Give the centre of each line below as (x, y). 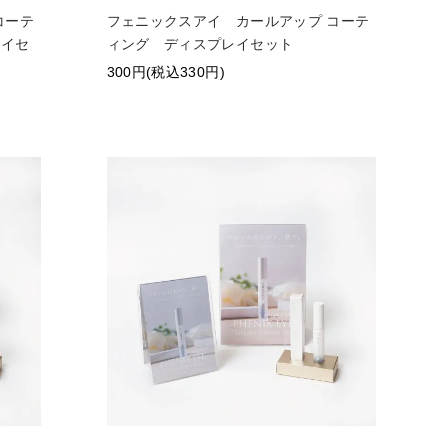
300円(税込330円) (165, 71)
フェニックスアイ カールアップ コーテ (238, 20)
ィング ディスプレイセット (200, 43)
